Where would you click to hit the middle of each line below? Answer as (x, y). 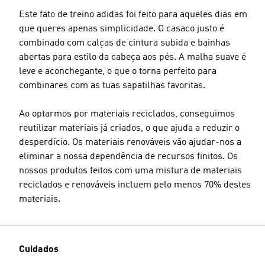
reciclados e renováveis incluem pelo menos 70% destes (135, 185)
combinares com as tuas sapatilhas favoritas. (112, 86)
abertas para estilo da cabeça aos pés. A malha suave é (132, 57)
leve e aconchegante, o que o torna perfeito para (118, 72)
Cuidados (39, 250)
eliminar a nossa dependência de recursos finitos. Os (128, 157)
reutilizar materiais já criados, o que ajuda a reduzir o (129, 128)
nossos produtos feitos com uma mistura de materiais (130, 171)
